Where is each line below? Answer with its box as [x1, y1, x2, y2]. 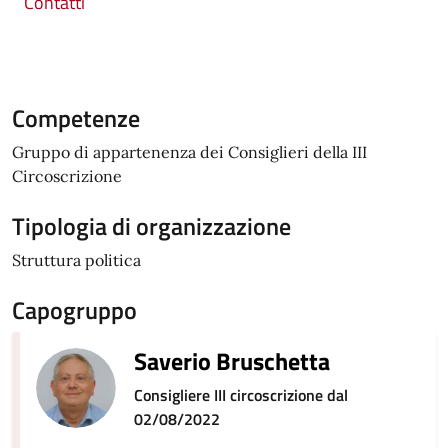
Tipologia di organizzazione [12, 208, 291, 244]
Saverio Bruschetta [134, 343, 330, 379]
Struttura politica [12, 250, 141, 270]
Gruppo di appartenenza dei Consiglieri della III [12, 142, 367, 162]
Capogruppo [12, 292, 137, 328]
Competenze [12, 100, 140, 136]
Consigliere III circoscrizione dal [134, 383, 348, 407]
